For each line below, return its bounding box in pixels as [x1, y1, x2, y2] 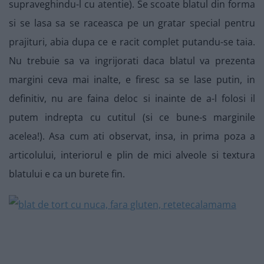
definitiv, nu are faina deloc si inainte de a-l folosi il [9, 92, 255, 105]
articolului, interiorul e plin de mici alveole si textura [9, 148, 255, 162]
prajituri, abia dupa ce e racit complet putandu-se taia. [9, 35, 255, 49]
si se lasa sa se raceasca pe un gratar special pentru [9, 16, 255, 30]
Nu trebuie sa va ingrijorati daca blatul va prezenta [9, 54, 255, 68]
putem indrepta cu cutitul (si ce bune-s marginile [9, 111, 255, 124]
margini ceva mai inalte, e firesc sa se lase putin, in [9, 73, 255, 87]
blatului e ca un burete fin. [9, 167, 125, 181]
